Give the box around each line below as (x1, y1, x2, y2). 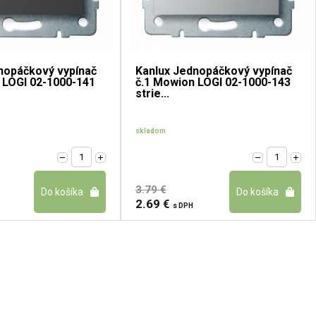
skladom (135, 127, 166, 135)
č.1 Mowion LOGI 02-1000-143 (135, 75, 291, 90)
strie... (135, 87, 169, 101)
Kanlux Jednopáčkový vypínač (135, 64, 292, 78)
